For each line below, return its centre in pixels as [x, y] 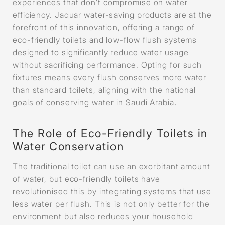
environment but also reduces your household [103, 216]
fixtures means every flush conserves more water [110, 77]
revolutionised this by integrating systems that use [112, 191]
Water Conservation [68, 146]
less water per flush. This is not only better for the [111, 204]
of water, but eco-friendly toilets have [87, 179]
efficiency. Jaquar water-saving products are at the [112, 14]
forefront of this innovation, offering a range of [104, 27]
